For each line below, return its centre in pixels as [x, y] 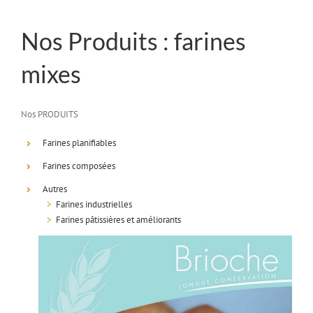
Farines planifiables [80, 143]
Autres [55, 189]
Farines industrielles [94, 204]
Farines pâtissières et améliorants [119, 220]
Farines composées [79, 166]
